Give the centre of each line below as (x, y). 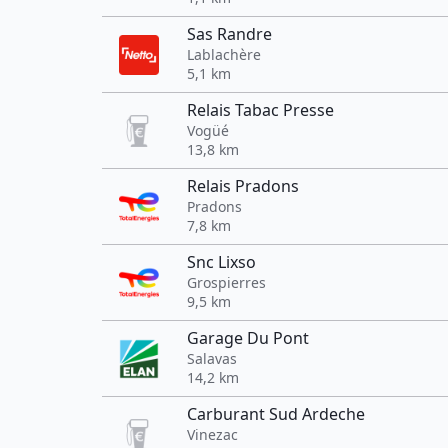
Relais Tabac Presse (260, 110)
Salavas (212, 358)
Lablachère (224, 54)
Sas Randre (229, 34)
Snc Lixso (221, 262)
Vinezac (212, 434)
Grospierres (226, 282)
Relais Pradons (243, 186)
